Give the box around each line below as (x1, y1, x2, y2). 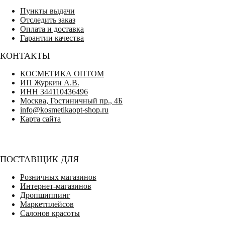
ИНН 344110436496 (20, 87, 88, 96)
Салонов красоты (20, 208, 80, 217)
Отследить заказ (20, 15, 75, 24)
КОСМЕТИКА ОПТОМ (20, 69, 104, 78)
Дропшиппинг (20, 190, 70, 199)
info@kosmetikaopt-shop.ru (20, 105, 108, 114)
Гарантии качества (20, 33, 84, 42)
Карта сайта (20, 114, 61, 123)
